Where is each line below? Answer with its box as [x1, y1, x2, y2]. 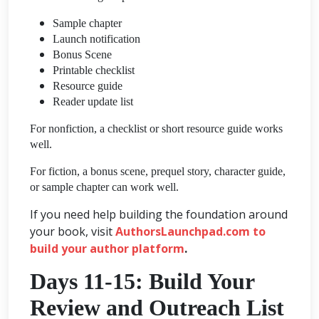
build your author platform [30, 240, 184, 256]
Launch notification [53, 32, 140, 45]
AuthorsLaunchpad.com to [115, 223, 266, 239]
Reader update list [53, 95, 133, 108]
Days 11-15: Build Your [30, 268, 254, 294]
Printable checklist [53, 63, 135, 76]
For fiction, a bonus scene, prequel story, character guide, [30, 164, 286, 177]
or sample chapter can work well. [30, 180, 179, 193]
